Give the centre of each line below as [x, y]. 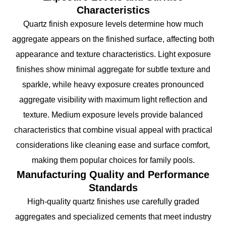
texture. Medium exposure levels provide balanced [113, 115]
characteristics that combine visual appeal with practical [113, 130]
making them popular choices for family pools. [113, 160]
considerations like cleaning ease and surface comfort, [113, 145]
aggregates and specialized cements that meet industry [113, 216]
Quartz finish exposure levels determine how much [113, 24]
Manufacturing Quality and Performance [113, 174]
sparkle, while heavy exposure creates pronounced [113, 84]
